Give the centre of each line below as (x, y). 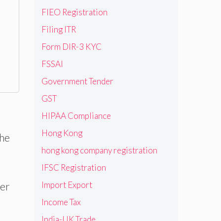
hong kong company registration (99, 150)
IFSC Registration (74, 167)
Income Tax (61, 202)
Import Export (67, 184)
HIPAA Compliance (76, 115)
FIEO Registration (74, 12)
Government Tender (77, 81)
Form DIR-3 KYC (71, 46)
